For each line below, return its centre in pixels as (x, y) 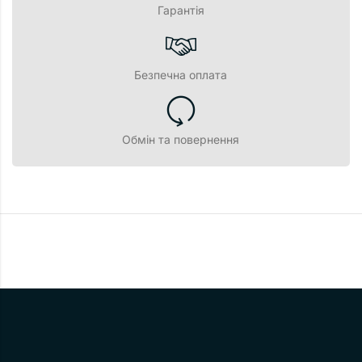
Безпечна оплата (181, 74)
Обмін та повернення (181, 139)
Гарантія (181, 10)
